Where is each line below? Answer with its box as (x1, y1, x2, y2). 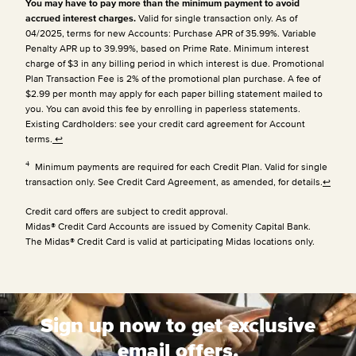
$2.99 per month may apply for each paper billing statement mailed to (25, 87, 323, 99)
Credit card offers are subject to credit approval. (25, 205, 228, 216)
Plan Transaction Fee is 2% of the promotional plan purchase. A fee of (25, 72, 320, 83)
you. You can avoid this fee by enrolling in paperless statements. (25, 103, 300, 114)
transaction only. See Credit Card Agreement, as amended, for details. (25, 176, 323, 187)
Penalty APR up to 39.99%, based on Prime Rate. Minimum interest (25, 42, 309, 53)
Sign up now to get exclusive (41, 313, 315, 336)
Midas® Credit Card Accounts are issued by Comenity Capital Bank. (25, 220, 311, 231)
